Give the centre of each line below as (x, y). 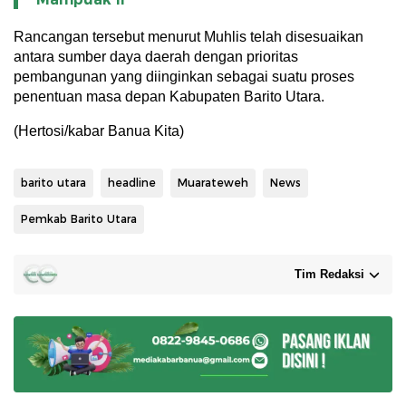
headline (132, 182)
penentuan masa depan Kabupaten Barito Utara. (169, 96)
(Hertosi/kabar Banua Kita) (99, 130)
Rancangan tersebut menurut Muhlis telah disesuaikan (188, 36)
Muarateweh (213, 182)
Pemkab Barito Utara (79, 218)
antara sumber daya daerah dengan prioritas (156, 56)
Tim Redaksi (329, 274)
